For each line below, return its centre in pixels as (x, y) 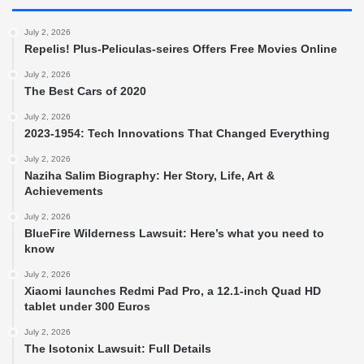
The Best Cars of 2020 (85, 91)
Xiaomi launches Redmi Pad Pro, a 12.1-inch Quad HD (173, 290)
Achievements (64, 191)
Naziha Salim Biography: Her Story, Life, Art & (149, 175)
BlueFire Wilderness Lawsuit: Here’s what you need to (174, 233)
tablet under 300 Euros (87, 306)
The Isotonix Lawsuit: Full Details (118, 348)
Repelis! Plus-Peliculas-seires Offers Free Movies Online (181, 48)
